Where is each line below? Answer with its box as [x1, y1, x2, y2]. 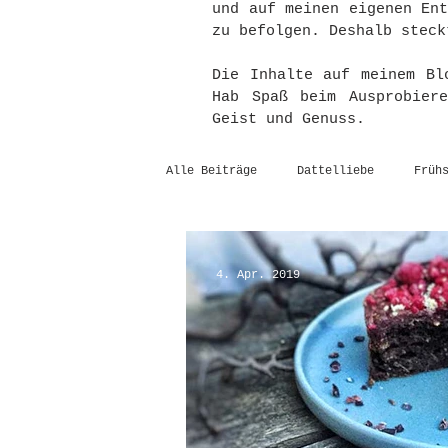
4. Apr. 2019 [216, 268, 300, 282]
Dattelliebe [297, 163, 374, 178]
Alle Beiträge [166, 163, 257, 178]
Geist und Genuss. [212, 111, 365, 128]
